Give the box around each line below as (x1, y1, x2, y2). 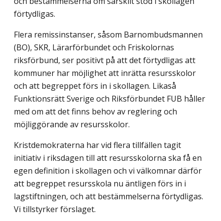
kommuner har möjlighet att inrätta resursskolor (14, 68, 196, 79)
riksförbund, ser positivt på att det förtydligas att (14, 55, 195, 66)
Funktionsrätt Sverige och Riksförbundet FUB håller (14, 93, 205, 105)
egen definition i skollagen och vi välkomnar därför (14, 165, 202, 177)
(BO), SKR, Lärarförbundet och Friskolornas (14, 42, 174, 53)
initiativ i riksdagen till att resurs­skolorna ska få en (14, 152, 202, 164)
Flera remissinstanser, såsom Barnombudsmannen (14, 29, 203, 40)
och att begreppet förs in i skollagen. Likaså (14, 80, 176, 92)
